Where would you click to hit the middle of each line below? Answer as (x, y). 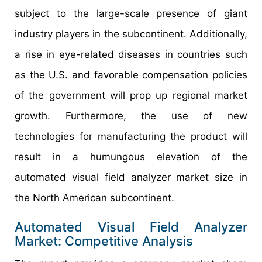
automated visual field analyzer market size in (131, 177)
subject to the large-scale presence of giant (131, 14)
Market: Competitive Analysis (104, 241)
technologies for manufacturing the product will (131, 137)
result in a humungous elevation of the (131, 157)
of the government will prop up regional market (131, 96)
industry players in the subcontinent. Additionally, (131, 34)
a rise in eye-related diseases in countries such (131, 55)
